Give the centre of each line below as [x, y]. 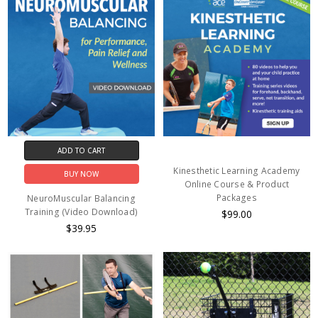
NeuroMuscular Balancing [81, 199]
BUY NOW [82, 174]
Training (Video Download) [81, 212]
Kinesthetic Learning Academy [237, 170]
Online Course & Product [237, 184]
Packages [236, 197]
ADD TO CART [82, 150]
